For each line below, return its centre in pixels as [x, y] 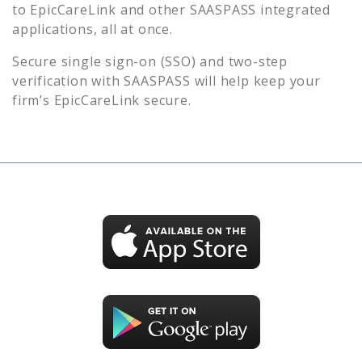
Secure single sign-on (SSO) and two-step [150, 61]
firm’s [33, 100]
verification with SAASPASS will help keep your [166, 80]
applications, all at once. [93, 29]
